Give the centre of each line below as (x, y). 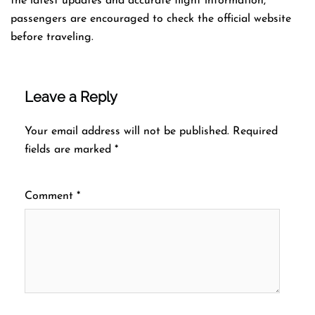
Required (255, 131)
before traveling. (52, 37)
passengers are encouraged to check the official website (151, 19)
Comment (51, 196)
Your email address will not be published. (127, 131)
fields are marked (70, 149)
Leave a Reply (71, 97)
